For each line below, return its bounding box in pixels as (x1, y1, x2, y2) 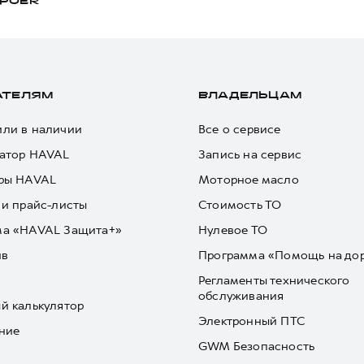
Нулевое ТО (198, 222, 267, 238)
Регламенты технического (198, 272, 350, 288)
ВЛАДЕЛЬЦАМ (198, 92, 301, 100)
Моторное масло (198, 171, 299, 188)
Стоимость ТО (198, 197, 282, 213)
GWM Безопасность (198, 338, 315, 354)
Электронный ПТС (198, 313, 305, 329)
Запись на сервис (198, 146, 302, 162)
